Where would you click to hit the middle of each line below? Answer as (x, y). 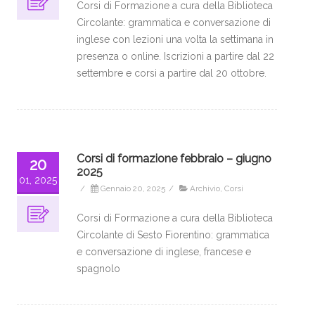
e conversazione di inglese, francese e (164, 252)
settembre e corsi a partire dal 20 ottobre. (172, 73)
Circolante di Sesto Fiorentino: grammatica (173, 235)
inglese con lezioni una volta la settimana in (175, 39)
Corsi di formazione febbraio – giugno (174, 159)
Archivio (205, 188)
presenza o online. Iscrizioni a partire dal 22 (175, 56)
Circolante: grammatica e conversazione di (174, 22)
